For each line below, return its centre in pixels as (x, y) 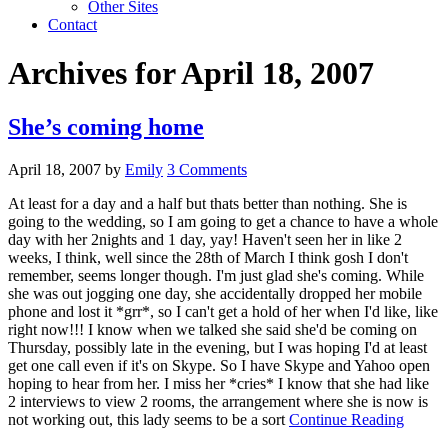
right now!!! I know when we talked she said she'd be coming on (212, 329)
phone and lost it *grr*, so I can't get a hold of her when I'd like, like (223, 311)
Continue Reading (346, 419)
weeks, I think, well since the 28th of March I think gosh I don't (208, 257)
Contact (72, 24)
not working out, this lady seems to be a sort (148, 419)
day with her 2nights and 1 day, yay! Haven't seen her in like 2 (205, 239)
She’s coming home (106, 126)
